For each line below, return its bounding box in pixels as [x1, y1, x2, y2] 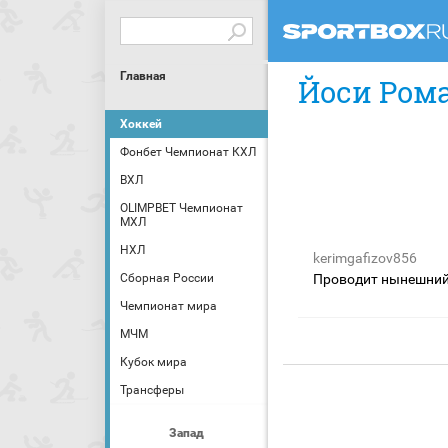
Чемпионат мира [120, 299, 217, 313]
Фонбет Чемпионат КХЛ [120, 145, 256, 159]
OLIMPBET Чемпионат [120, 201, 243, 215]
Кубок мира [120, 355, 187, 369]
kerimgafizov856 [313, 250, 417, 266]
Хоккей [120, 117, 162, 131]
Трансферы [120, 383, 184, 397]
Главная [120, 69, 166, 83]
